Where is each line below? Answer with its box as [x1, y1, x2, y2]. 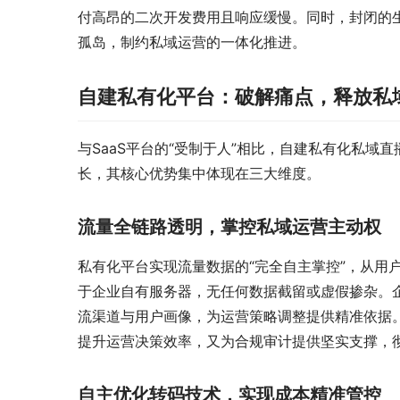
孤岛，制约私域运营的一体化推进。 [78, 33, 306, 52]
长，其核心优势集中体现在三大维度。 [78, 164, 321, 183]
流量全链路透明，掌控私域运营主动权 [78, 216, 381, 238]
